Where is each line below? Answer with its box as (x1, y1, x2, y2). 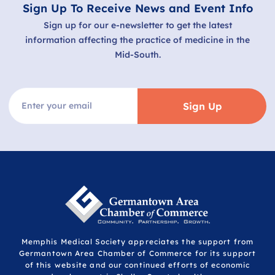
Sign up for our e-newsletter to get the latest (43, 19, 232, 31)
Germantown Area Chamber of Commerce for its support (18, 249, 257, 258)
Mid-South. (114, 48, 161, 60)
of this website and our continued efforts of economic (25, 260, 250, 270)
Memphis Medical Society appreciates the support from (21, 237, 254, 247)
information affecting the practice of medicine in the (25, 34, 250, 45)
